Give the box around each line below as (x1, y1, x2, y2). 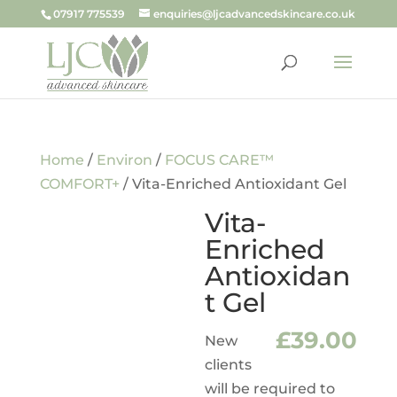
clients (205, 356, 253, 373)
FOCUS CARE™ (164, 152, 274, 168)
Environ (96, 152, 152, 168)
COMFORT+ (39, 175, 120, 192)
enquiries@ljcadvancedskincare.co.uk (153, 7, 356, 20)
